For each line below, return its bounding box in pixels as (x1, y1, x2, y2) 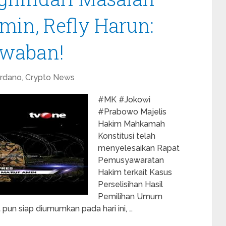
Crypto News (25, 73, 75, 82)
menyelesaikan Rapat (98, 143, 180, 153)
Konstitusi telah (98, 131, 155, 141)
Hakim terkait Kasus (98, 167, 172, 177)
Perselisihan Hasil (98, 180, 163, 189)
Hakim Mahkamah (98, 119, 165, 129)
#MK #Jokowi (98, 95, 150, 104)
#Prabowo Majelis (98, 107, 166, 117)
